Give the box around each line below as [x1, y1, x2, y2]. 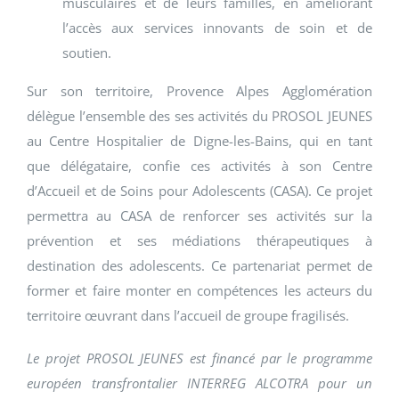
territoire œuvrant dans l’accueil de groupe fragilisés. [27, 306, 349, 325]
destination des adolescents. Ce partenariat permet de [27, 256, 372, 275]
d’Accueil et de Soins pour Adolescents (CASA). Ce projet [27, 182, 372, 200]
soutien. [62, 44, 111, 62]
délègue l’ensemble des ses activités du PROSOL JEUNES [27, 107, 372, 126]
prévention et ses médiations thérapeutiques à [27, 232, 372, 250]
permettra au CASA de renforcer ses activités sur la [27, 207, 372, 225]
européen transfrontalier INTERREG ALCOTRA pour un [27, 374, 372, 393]
